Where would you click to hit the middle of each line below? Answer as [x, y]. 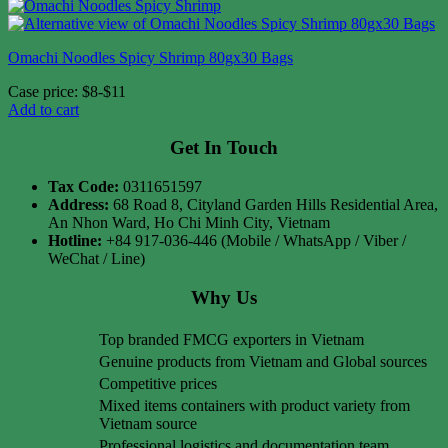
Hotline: [75, 241]
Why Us [224, 297]
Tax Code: [83, 187]
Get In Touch [224, 148]
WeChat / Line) [96, 259]
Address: [78, 205]
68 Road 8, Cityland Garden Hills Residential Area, [273, 205]
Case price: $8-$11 [67, 91]
